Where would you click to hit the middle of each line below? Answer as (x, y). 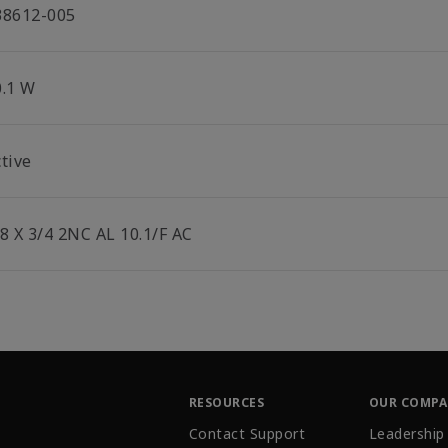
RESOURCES (227, 403)
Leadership (407, 433)
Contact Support (247, 433)
